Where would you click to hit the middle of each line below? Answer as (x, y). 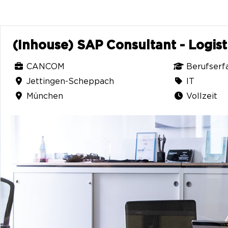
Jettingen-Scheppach (70, 81)
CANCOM (46, 67)
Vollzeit (202, 96)
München (45, 96)
